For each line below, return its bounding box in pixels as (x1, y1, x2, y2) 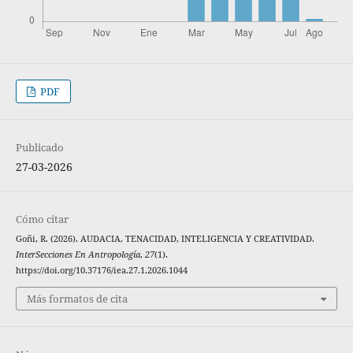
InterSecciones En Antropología (15, 249, 140, 261)
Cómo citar (15, 212, 69, 227)
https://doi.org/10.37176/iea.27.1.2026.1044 (15, 265, 188, 277)
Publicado (15, 140, 64, 155)
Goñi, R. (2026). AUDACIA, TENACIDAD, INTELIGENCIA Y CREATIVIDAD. (15, 233, 314, 245)
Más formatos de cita (26, 291, 128, 306)
